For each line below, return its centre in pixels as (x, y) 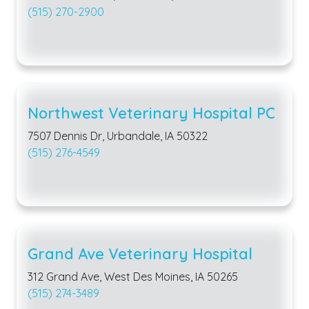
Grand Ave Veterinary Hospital (140, 253)
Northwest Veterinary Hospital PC (151, 112)
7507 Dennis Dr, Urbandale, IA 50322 (118, 136)
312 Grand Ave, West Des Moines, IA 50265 (133, 276)
